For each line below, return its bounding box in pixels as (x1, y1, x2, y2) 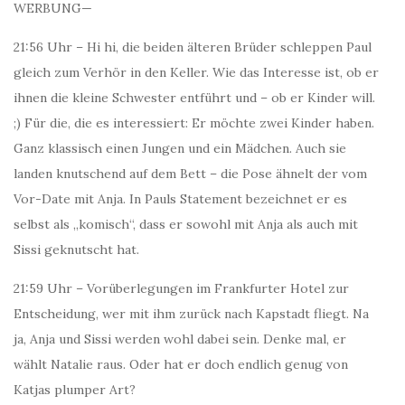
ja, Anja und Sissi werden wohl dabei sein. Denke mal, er (14, 331, 346, 347)
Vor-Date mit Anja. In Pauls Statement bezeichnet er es (14, 191, 347, 207)
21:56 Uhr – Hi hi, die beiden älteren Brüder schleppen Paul (14, 39, 372, 55)
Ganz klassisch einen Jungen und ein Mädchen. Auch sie (14, 140, 346, 156)
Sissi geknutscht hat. (14, 241, 139, 258)
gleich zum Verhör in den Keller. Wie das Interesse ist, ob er (14, 64, 379, 80)
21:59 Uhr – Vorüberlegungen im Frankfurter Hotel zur (14, 280, 349, 297)
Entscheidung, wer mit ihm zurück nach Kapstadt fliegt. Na (14, 306, 369, 322)
